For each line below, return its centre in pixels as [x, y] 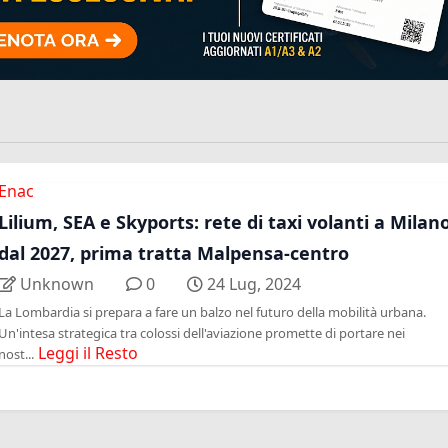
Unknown [56, 284]
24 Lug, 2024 [253, 284]
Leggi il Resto [88, 353]
